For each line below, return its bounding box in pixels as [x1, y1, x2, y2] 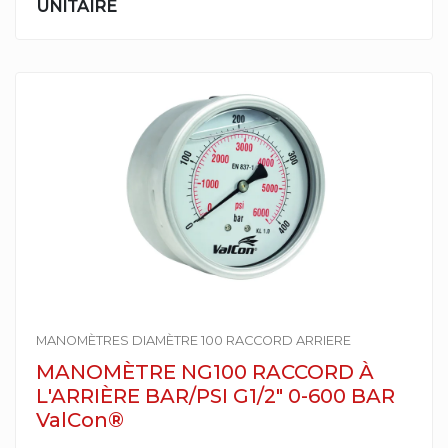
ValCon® [36, 408, 124, 432]
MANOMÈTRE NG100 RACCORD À [36, 360, 374, 384]
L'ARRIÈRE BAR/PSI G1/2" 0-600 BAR [36, 384, 395, 408]
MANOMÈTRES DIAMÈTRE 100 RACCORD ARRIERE [36, 333, 351, 348]
